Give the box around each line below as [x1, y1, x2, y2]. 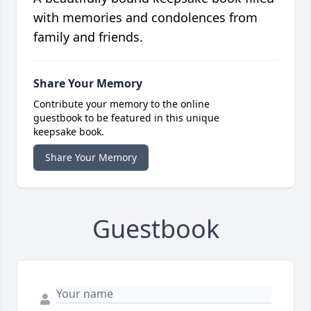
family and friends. [33, 28, 143, 46]
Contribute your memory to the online [33, 97, 210, 111]
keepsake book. [33, 125, 104, 139]
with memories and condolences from [33, 9, 258, 26]
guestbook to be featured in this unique [33, 111, 219, 125]
